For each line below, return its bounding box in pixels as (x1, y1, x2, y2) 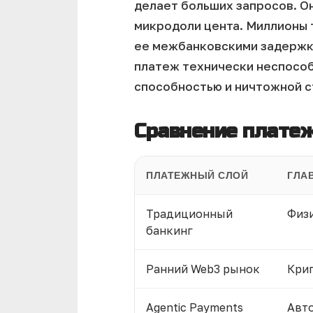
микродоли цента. (134, 18, 243, 33)
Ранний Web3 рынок (146, 262, 260, 276)
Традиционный (146, 207, 233, 221)
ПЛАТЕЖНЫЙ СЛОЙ (146, 170, 248, 181)
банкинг (146, 224, 193, 238)
